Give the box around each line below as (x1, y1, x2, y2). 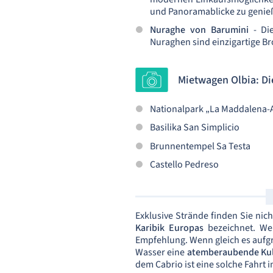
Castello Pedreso (150, 157, 221, 171)
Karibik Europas (135, 221, 204, 235)
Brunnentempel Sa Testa (150, 139, 250, 153)
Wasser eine (135, 245, 187, 259)
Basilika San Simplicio (150, 121, 239, 135)
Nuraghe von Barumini (150, 23, 249, 37)
